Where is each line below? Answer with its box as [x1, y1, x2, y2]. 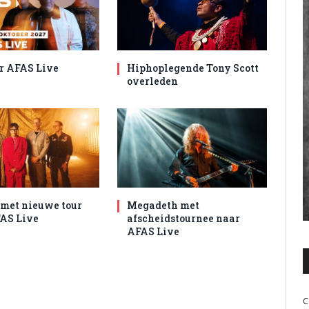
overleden [127, 74, 179, 88]
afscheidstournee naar [127, 212, 241, 226]
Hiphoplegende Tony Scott [127, 61, 259, 75]
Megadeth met [127, 199, 200, 212]
